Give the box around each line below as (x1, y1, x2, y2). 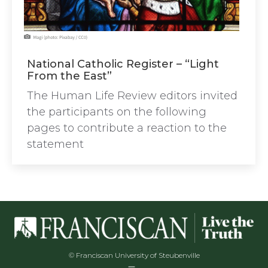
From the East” (27, 69, 112, 83)
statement (27, 138, 84, 151)
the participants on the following (27, 105, 206, 118)
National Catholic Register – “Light (27, 57, 219, 71)
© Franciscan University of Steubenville (68, 251, 200, 260)
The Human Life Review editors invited (27, 89, 237, 102)
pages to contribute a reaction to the (27, 121, 227, 135)
